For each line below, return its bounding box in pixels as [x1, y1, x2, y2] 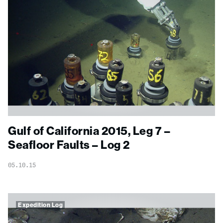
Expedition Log [18, 201, 63, 209]
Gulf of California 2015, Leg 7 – [8, 123, 170, 138]
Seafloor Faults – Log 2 [8, 137, 130, 152]
